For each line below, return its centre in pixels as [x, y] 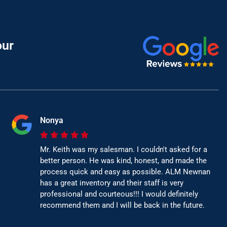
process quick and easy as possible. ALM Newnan [125, 172]
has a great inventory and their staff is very [111, 183]
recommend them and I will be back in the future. [122, 205]
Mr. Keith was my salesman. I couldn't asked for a [123, 150]
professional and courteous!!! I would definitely [119, 194]
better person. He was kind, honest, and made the [123, 161]
